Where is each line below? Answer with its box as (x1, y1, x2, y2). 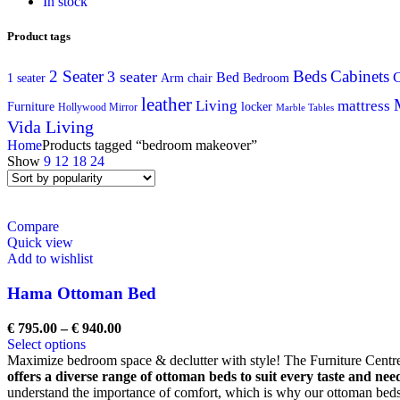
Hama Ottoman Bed (7, 284, 156, 304)
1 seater (7, 71, 46, 86)
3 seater (107, 68, 157, 87)
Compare (7, 219, 59, 235)
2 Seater (49, 67, 104, 87)
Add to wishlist (7, 251, 93, 267)
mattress (337, 97, 390, 115)
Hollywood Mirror (58, 101, 137, 114)
